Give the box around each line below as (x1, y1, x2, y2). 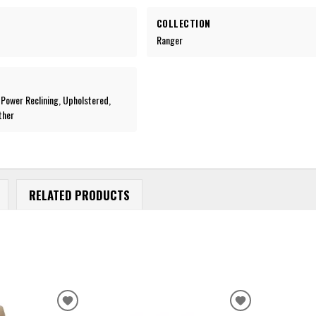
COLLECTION (156, 16, 211, 30)
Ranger (156, 32, 183, 47)
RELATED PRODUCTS (28, 186, 130, 204)
